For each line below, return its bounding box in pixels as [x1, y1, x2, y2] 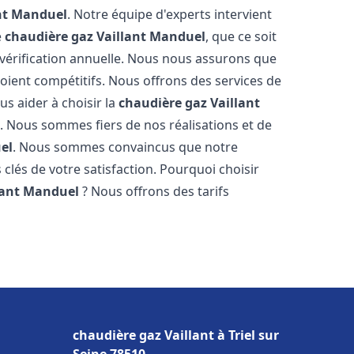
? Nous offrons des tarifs [79, 183, 230, 200]
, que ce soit [205, 28, 277, 45]
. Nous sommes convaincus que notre [13, 138, 239, 156]
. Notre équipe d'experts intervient [67, 6, 273, 23]
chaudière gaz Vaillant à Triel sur [73, 326, 279, 344]
